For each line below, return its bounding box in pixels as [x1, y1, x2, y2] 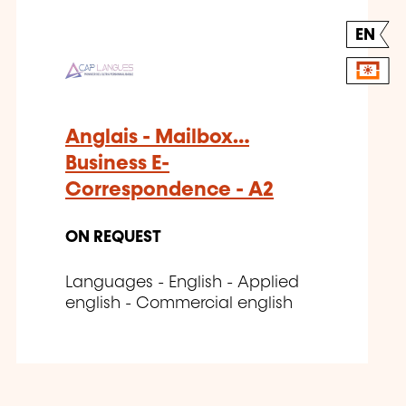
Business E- [65, 152, 169, 174]
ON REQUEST [65, 228, 161, 246]
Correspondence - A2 [65, 179, 274, 200]
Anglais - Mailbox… [65, 126, 249, 148]
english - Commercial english [65, 295, 293, 312]
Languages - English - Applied [65, 274, 299, 291]
